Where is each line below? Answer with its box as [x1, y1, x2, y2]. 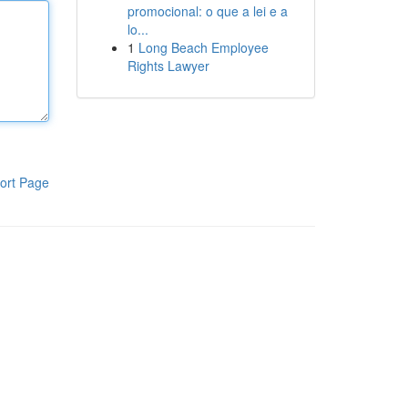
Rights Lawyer [127, 56, 209, 75]
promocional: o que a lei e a [127, 2, 288, 20]
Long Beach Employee [138, 38, 269, 56]
